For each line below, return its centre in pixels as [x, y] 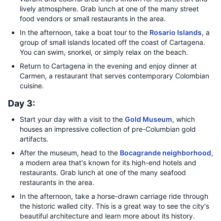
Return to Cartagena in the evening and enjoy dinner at [108, 66]
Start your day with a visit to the [72, 119]
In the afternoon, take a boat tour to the [85, 32]
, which [184, 119]
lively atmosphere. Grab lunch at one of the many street [109, 9]
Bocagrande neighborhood [166, 153]
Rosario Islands [176, 32]
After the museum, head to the [70, 153]
